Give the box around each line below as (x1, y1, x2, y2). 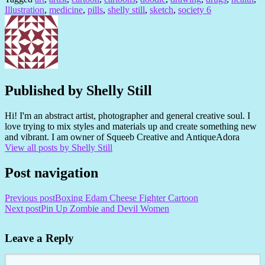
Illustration (5, 5, 44, 15)
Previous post (5, 192, 55, 203)
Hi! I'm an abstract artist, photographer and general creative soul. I (5, 111, 250, 121)
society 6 (178, 5, 211, 15)
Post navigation (5, 164, 98, 180)
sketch (150, 5, 173, 15)
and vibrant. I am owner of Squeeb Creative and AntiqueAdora (5, 132, 240, 143)
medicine (49, 5, 83, 15)
